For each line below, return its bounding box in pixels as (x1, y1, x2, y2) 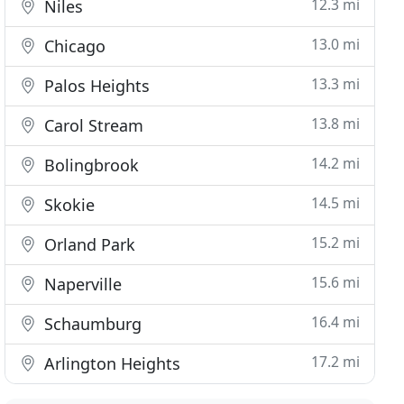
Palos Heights (40, 75, 151, 96)
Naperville (40, 273, 123, 295)
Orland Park (40, 234, 136, 255)
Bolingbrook (40, 154, 140, 176)
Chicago (40, 35, 106, 57)
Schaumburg (40, 313, 142, 335)
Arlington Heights (40, 353, 181, 374)
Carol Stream (40, 115, 144, 136)
